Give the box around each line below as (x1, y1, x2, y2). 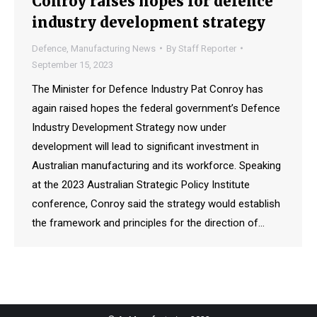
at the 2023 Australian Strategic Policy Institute (32, 178, 250, 191)
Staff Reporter (178, 42, 236, 54)
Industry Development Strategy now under (32, 120, 226, 134)
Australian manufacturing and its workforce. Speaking (32, 158, 281, 172)
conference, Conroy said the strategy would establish (32, 197, 280, 210)
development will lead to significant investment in (32, 139, 259, 153)
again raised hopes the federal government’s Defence (32, 101, 280, 115)
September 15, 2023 (32, 59, 113, 70)
